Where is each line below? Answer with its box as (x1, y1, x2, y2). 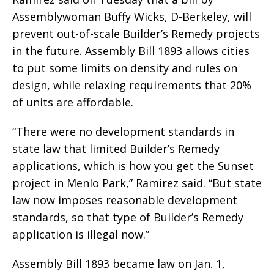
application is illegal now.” (12, 227, 149, 242)
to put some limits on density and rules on (12, 61, 237, 76)
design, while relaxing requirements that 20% (12, 78, 251, 93)
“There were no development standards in (12, 124, 234, 139)
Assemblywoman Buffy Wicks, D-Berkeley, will (12, 9, 251, 24)
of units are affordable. (12, 95, 133, 110)
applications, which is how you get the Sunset (12, 158, 254, 174)
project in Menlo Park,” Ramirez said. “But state (12, 176, 262, 191)
